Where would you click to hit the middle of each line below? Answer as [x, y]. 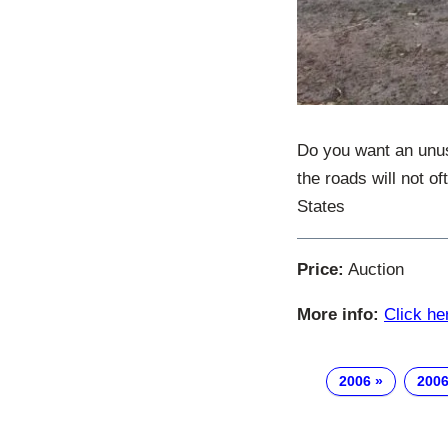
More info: [338, 315]
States [321, 207]
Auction [374, 270]
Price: [320, 270]
